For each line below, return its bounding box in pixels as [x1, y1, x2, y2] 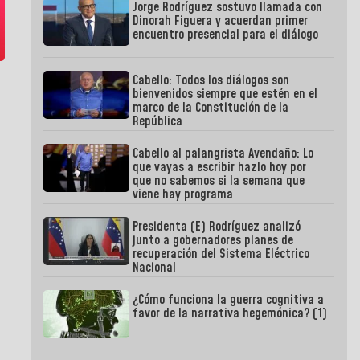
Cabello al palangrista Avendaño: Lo [133, 145, 314, 163]
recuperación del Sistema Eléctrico [133, 245, 310, 264]
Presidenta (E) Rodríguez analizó [133, 218, 301, 236]
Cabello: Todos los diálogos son [133, 72, 290, 90]
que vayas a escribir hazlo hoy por [133, 158, 307, 177]
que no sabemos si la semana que [133, 172, 305, 190]
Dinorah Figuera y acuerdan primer [133, 12, 309, 31]
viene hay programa [133, 186, 234, 204]
